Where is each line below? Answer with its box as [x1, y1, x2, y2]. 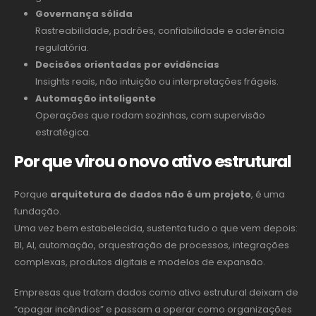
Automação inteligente [35, 92, 156, 106]
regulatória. [35, 41, 89, 55]
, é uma [251, 188, 285, 202]
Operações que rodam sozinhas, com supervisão [35, 109, 265, 123]
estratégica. [35, 126, 91, 140]
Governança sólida [35, 7, 133, 21]
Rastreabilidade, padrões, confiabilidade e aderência [35, 24, 284, 38]
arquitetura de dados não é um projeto [50, 188, 251, 202]
